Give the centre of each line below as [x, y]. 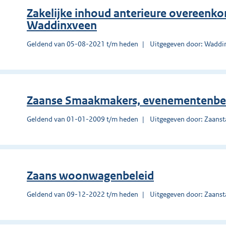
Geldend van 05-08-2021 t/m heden [82, 44]
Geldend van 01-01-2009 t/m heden [82, 119]
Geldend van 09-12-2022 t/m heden [82, 194]
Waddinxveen [62, 25]
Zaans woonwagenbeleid [90, 176]
